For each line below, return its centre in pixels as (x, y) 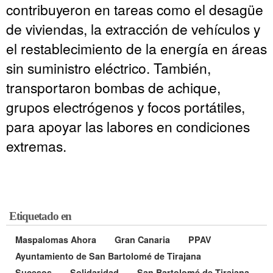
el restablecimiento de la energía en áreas (136, 48)
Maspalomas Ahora (56, 240)
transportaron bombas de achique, (113, 87)
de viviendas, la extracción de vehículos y (133, 29)
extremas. (36, 146)
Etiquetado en (40, 216)
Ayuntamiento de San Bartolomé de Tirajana (108, 256)
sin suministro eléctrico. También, (108, 68)
